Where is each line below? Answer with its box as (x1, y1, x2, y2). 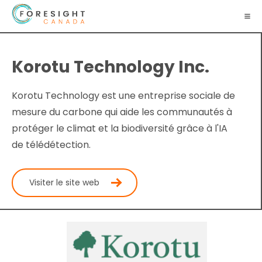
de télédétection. (12, 137, 91, 151)
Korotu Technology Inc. (12, 55, 209, 78)
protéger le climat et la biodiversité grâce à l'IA (12, 121, 227, 135)
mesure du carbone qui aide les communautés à (12, 105, 232, 119)
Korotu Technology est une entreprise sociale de (12, 88, 235, 102)
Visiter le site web (29, 177, 99, 189)
